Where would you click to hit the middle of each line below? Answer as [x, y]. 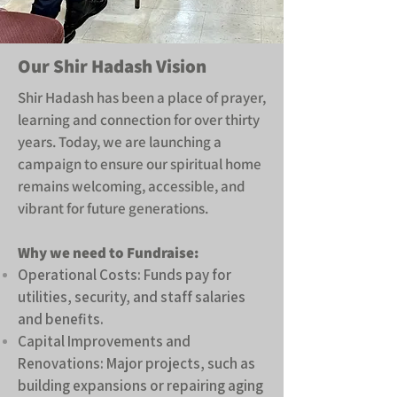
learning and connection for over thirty [139, 120]
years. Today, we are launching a [120, 142]
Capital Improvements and [104, 341]
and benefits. [61, 319]
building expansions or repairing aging [140, 385]
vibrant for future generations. [114, 208]
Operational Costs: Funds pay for [125, 275]
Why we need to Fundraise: [108, 253]
